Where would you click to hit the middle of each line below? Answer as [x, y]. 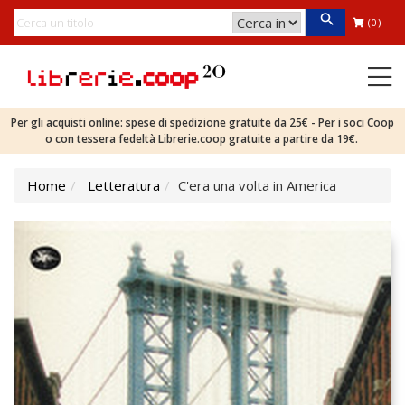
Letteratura [124, 185]
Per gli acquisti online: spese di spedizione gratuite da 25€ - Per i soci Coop [202, 122]
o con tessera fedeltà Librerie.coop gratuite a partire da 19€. [202, 139]
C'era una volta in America [257, 185]
